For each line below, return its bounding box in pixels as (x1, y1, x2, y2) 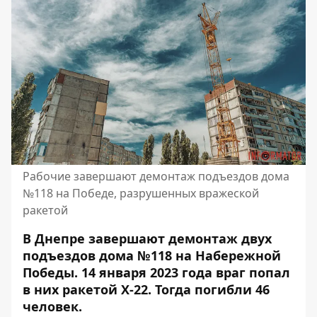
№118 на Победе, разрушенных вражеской (23, 185, 259, 201)
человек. (23, 298, 82, 315)
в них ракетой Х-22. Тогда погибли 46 (23, 281, 270, 298)
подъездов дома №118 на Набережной (23, 247, 281, 264)
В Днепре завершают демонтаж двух (23, 230, 272, 247)
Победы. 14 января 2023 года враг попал (23, 264, 290, 281)
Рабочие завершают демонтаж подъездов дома (23, 168, 289, 184)
